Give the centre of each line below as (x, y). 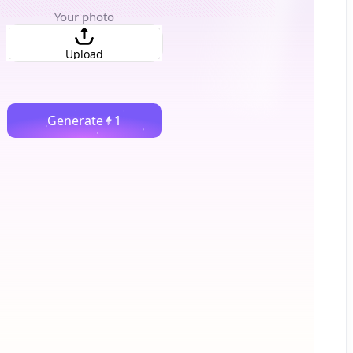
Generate (75, 121)
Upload (84, 54)
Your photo (84, 17)
